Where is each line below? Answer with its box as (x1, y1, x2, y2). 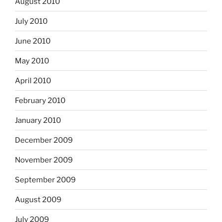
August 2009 (15, 195, 61, 204)
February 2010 (15, 96, 65, 105)
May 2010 (15, 56, 49, 65)
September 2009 (15, 175, 76, 184)
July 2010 (15, 16, 48, 26)
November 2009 (15, 155, 73, 165)
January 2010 (15, 115, 61, 125)
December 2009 (15, 135, 73, 145)
